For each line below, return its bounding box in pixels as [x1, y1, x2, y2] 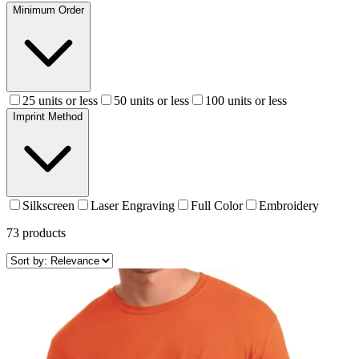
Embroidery [259, 199, 319, 213]
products [19, 226, 66, 240]
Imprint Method [13, 111, 83, 123]
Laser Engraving [91, 199, 175, 213]
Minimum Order [13, 4, 84, 17]
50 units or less [114, 94, 189, 108]
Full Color [191, 199, 243, 213]
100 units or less [205, 94, 287, 108]
